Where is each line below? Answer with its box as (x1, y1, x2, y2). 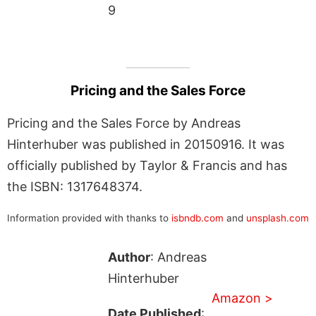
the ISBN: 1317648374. (7, 178, 142, 194)
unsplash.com (246, 212, 309, 224)
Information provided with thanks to (7, 212, 171, 224)
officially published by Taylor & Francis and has (7, 157, 287, 173)
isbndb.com (171, 212, 224, 224)
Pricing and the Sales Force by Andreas (7, 115, 241, 130)
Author (107, 249, 150, 265)
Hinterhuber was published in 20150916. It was (7, 136, 284, 152)
